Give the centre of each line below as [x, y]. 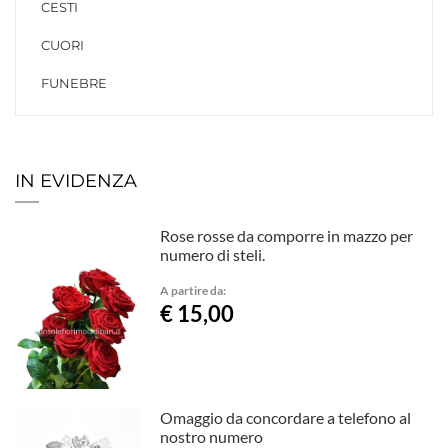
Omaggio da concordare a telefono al [286, 417]
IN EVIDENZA [76, 181]
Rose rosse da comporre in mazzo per [287, 236]
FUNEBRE [74, 83]
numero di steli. [213, 255]
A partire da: [193, 290]
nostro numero [212, 436]
